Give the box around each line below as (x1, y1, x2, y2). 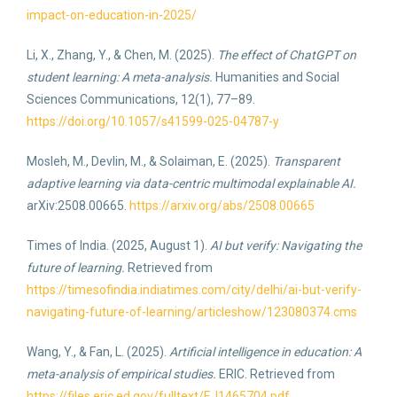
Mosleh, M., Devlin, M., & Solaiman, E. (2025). (27, 154, 273, 168)
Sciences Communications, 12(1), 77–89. (27, 92, 255, 106)
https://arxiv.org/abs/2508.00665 (129, 198, 315, 213)
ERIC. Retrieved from (216, 367, 335, 381)
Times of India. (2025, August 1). (27, 238, 210, 253)
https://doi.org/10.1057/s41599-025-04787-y (27, 114, 279, 128)
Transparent (273, 154, 340, 168)
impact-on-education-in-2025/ (27, 8, 197, 22)
